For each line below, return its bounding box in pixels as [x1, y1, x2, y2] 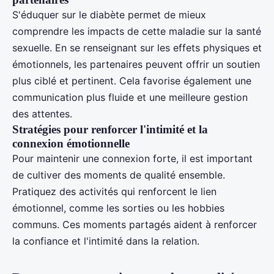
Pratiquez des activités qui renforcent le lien [12, 185, 217, 198]
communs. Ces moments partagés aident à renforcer [12, 218, 257, 231]
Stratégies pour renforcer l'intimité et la [12, 122, 208, 136]
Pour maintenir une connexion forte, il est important [12, 152, 253, 165]
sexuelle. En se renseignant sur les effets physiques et [12, 41, 262, 54]
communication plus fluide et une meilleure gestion [12, 91, 248, 103]
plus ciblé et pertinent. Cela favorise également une [12, 74, 251, 87]
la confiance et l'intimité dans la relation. [12, 234, 199, 247]
